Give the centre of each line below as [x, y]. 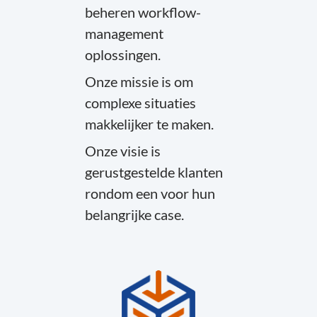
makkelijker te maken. [149, 124]
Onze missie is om [139, 81]
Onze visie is [123, 151]
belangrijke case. [134, 214]
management [124, 33]
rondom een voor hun [150, 193]
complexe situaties [140, 103]
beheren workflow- [143, 12]
